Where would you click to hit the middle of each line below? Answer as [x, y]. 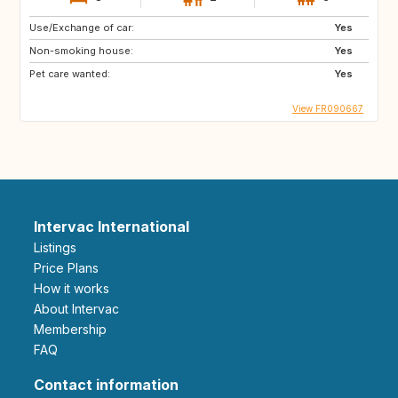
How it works [76, 288]
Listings [58, 247]
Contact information [106, 384]
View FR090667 [328, 108]
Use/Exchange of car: [82, 27]
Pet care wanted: [70, 73]
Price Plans [70, 267]
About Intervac [80, 308]
